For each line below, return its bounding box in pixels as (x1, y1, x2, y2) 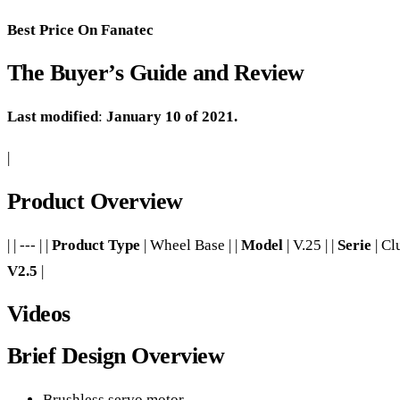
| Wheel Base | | (140, 236, 241, 254)
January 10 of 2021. (106, 108, 237, 126)
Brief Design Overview (7, 343, 225, 370)
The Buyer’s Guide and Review (7, 60, 304, 87)
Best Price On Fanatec (7, 21, 154, 39)
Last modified (7, 108, 98, 126)
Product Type (52, 236, 140, 254)
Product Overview (7, 187, 183, 214)
